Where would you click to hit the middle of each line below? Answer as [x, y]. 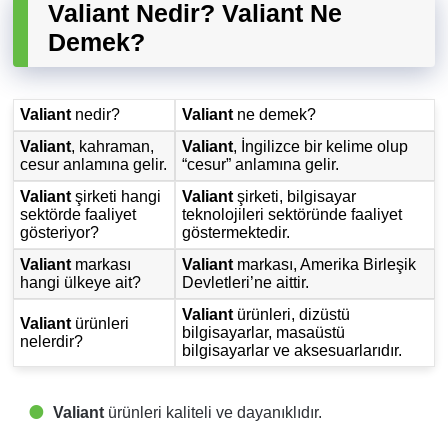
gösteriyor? [60, 233]
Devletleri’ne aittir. [246, 283]
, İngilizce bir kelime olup [321, 147]
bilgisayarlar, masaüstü [264, 333]
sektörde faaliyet [78, 215]
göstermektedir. [236, 233]
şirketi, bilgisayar [295, 197]
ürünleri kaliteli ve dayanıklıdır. [213, 413]
